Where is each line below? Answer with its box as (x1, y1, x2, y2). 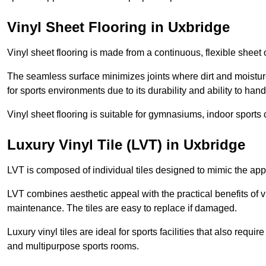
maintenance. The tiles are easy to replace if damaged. (7, 203, 237, 214)
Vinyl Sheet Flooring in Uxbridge (7, 19, 230, 36)
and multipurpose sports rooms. (7, 241, 139, 252)
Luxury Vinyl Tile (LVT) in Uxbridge (7, 137, 245, 153)
